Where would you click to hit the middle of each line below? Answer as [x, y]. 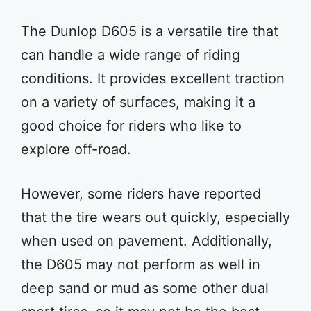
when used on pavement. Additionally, [146, 241]
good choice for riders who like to [131, 126]
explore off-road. [76, 149]
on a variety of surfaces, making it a [138, 102]
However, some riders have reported [141, 194]
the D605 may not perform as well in [141, 264]
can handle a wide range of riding [131, 55]
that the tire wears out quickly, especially [155, 217]
